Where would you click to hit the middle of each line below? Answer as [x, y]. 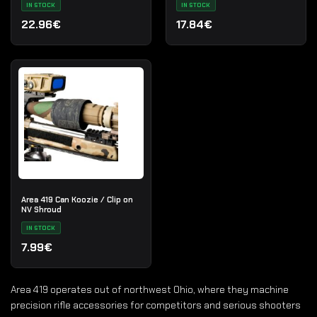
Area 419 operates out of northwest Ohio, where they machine [150, 290]
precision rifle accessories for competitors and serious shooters [156, 305]
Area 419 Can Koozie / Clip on [77, 199]
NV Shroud [41, 209]
